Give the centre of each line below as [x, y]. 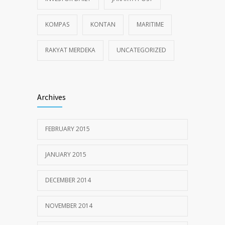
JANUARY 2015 [66, 154]
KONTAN [103, 24]
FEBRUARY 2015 [68, 129]
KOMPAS [57, 24]
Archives [51, 97]
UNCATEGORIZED [141, 50]
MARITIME [150, 24]
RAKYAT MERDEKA [70, 50]
